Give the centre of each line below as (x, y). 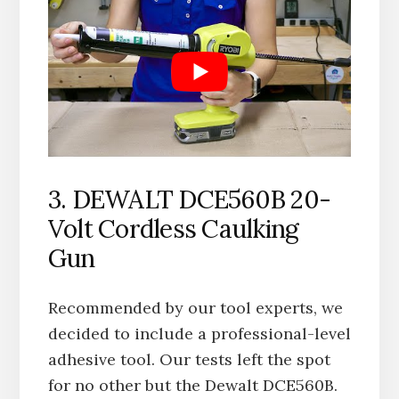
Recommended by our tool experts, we (195, 308)
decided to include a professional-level (199, 334)
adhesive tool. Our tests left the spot (189, 360)
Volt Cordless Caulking (173, 229)
